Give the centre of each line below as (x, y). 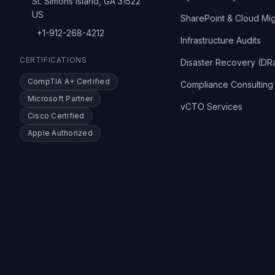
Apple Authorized (60, 133)
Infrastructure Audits (221, 40)
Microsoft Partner (60, 99)
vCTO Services (212, 107)
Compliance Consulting (227, 84)
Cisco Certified (56, 116)
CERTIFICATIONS (53, 60)
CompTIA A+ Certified (69, 81)
